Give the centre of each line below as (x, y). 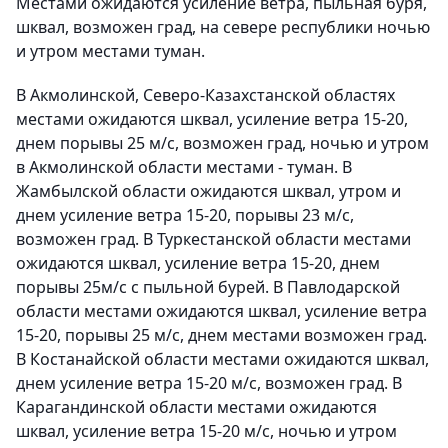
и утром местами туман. (110, 51)
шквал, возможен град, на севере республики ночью (223, 27)
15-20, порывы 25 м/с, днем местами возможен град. (221, 335)
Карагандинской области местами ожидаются (196, 407)
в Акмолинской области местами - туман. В (184, 167)
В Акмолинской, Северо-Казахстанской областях (205, 95)
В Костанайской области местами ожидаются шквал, (222, 359)
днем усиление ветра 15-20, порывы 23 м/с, (185, 215)
